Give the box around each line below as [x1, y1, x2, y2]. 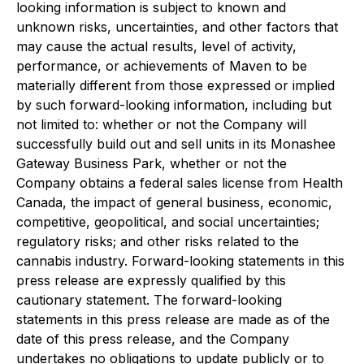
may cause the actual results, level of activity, [16, 38, 297, 54]
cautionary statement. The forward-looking [16, 292, 282, 308]
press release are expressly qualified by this [16, 272, 286, 288]
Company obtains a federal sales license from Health [16, 175, 343, 191]
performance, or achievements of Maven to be [16, 58, 307, 74]
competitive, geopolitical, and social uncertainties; [16, 214, 319, 230]
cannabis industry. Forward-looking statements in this [16, 253, 344, 269]
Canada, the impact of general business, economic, [16, 194, 332, 210]
